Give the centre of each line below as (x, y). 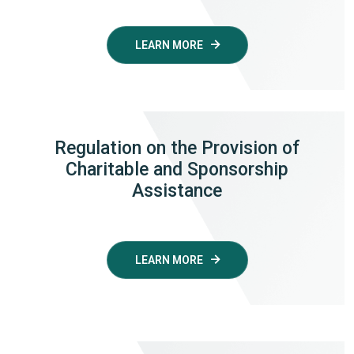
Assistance (177, 190)
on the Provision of (220, 148)
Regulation (98, 148)
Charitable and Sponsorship (177, 169)
